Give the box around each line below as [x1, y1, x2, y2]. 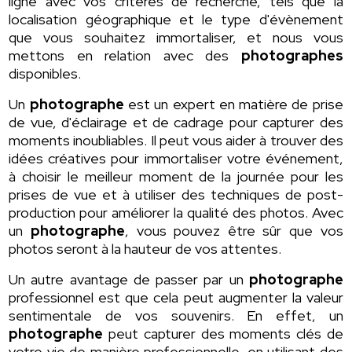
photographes [240, 46, 343, 65]
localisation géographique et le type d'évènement [9, 10, 343, 29]
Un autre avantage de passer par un [9, 270, 249, 289]
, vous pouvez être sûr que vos [124, 222, 343, 240]
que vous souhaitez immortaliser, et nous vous [9, 28, 343, 47]
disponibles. [9, 64, 82, 83]
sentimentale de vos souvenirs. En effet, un [9, 306, 343, 325]
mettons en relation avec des [9, 46, 241, 65]
